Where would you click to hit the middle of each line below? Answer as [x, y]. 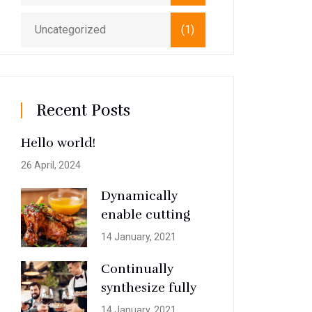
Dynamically [140, 195]
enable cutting [146, 214]
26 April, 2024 [51, 165]
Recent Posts [84, 110]
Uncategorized [71, 30]
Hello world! [58, 143]
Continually [138, 268]
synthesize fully [149, 287]
